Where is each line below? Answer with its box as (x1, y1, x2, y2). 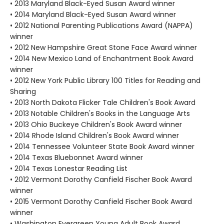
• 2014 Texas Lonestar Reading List (10, 163, 127, 173)
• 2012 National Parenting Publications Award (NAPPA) (10, 20, 193, 30)
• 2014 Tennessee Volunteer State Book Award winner (10, 141, 194, 151)
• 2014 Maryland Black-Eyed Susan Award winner (10, 9, 176, 19)
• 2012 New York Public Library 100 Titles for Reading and (10, 75, 200, 85)
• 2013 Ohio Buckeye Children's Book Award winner (10, 119, 182, 129)
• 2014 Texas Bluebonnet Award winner (10, 152, 143, 162)
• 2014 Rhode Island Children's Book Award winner (10, 130, 179, 140)
